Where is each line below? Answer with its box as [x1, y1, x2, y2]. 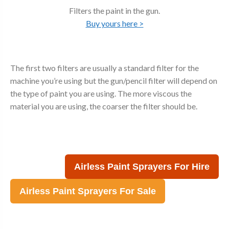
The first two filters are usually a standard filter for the [10, 62, 199, 73]
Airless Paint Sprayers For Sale [19, 186, 156, 197]
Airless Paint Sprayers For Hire [74, 162, 210, 172]
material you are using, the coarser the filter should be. [10, 101, 197, 111]
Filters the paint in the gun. [69, 5, 160, 15]
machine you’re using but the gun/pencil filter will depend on [10, 75, 217, 85]
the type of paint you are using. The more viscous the [10, 88, 192, 98]
